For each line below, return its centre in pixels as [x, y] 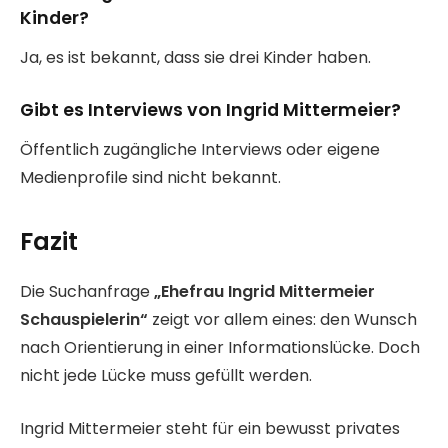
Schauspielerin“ [84, 320]
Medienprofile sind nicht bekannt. [150, 177]
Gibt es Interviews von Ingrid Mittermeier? [210, 109]
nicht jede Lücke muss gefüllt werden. [166, 376]
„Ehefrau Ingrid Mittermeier [264, 292]
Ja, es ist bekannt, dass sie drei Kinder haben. [195, 57]
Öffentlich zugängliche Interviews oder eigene [200, 149]
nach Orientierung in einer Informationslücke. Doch [220, 348]
